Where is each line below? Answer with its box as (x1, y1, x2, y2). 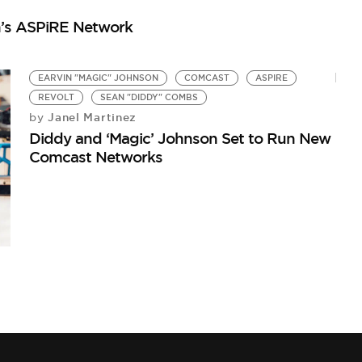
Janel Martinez (44, 109, 137, 124)
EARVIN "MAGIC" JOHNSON (38, 72, 159, 83)
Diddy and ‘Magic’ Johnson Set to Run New (29, 128, 331, 148)
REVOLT (38, 91, 75, 103)
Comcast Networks (29, 146, 163, 166)
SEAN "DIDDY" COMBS (100, 91, 199, 103)
